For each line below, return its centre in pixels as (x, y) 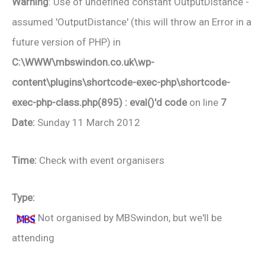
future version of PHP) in (66, 42)
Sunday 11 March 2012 (89, 122)
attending (33, 238)
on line (204, 102)
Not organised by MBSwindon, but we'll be (129, 218)
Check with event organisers (102, 160)
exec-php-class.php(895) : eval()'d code (99, 102)
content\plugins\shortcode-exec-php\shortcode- (121, 82)
